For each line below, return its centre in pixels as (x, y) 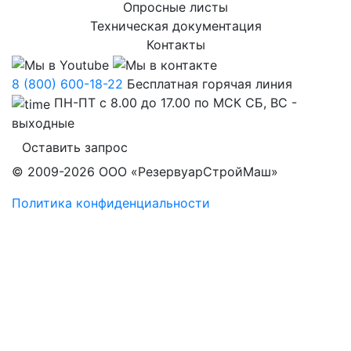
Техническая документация (175, 26)
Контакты (175, 45)
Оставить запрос (75, 147)
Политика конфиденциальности (111, 203)
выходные (43, 123)
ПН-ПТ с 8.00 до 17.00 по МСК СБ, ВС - (175, 103)
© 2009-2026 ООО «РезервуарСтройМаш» (145, 171)
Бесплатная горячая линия (210, 84)
